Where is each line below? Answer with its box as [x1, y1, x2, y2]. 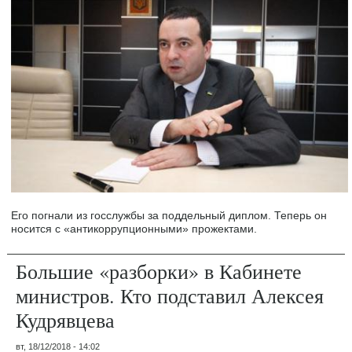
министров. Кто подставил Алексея [16, 282, 324, 310]
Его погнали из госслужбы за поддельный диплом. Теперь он [11, 209, 328, 222]
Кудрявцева [16, 306, 115, 334]
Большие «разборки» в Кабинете [16, 258, 302, 285]
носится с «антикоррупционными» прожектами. [11, 222, 258, 236]
